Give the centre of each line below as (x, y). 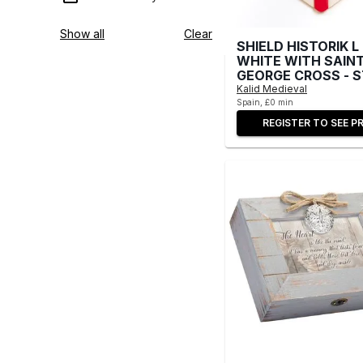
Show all (82, 34)
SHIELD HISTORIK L (298, 46)
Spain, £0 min (265, 102)
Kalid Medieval (272, 88)
